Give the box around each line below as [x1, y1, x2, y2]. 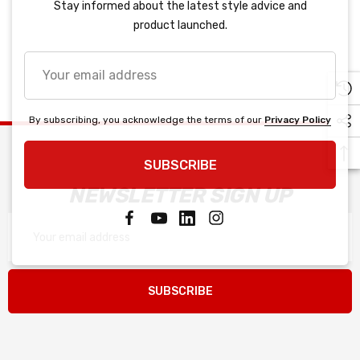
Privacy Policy [264, 113, 331, 125]
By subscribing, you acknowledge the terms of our [29, 113, 264, 125]
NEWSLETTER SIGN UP [68, 183, 292, 208]
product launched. [133, 18, 227, 32]
